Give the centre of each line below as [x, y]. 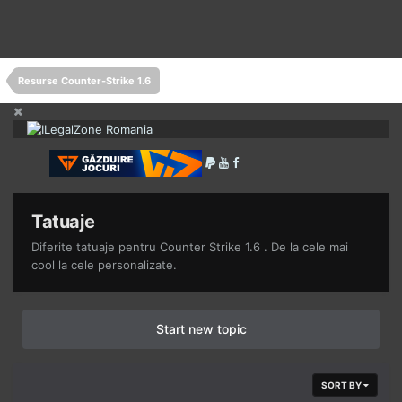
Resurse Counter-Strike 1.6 [84, 81]
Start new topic [201, 329]
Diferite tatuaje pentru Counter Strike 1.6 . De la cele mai [190, 247]
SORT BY [342, 385]
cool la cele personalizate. [104, 265]
